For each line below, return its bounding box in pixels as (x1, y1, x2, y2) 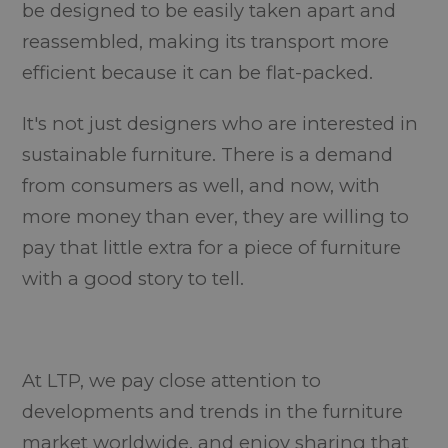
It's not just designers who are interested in (22, 111, 419, 135)
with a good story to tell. (22, 266, 245, 290)
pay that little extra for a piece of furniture (22, 235, 402, 259)
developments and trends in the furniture (22, 399, 404, 423)
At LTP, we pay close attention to (22, 368, 322, 392)
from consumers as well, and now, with (22, 173, 381, 197)
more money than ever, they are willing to (22, 204, 410, 228)
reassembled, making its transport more (22, 29, 390, 53)
